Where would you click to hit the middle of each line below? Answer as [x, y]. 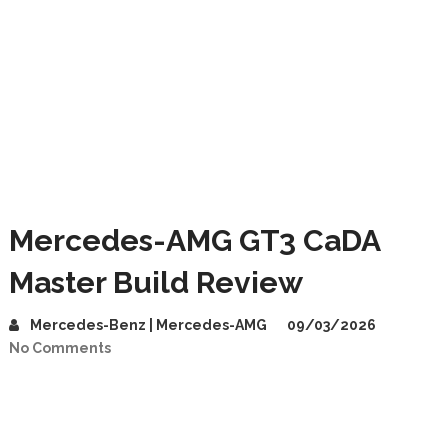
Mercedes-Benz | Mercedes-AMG [148, 325]
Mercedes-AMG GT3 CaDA [194, 240]
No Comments [59, 348]
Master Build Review [155, 282]
